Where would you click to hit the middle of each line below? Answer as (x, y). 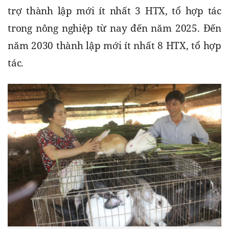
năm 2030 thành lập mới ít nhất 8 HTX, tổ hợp (114, 46)
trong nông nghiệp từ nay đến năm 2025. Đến (114, 28)
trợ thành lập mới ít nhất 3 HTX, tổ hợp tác (114, 11)
